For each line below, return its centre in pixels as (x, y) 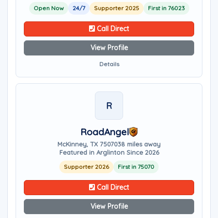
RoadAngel (105, 132)
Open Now (48, 8)
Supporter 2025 (116, 8)
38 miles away (139, 144)
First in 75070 (136, 167)
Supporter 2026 (86, 167)
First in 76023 (166, 8)
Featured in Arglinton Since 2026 (109, 152)
